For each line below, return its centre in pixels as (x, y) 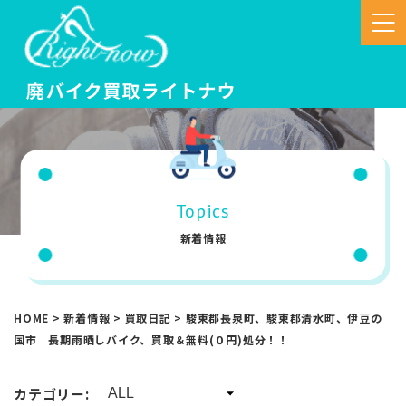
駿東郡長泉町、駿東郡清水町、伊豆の (284, 318)
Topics (203, 211)
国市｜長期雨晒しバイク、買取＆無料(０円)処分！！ (151, 339)
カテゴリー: (52, 393)
